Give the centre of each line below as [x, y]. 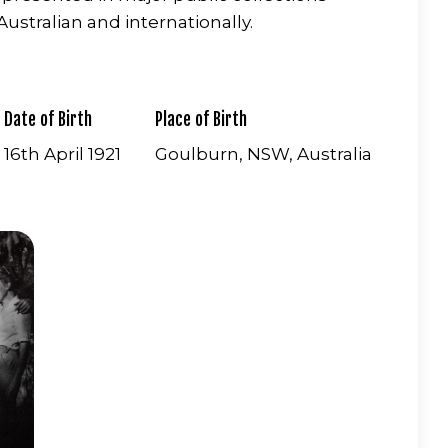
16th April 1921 [62, 154]
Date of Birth [47, 119]
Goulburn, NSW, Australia [264, 154]
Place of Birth [201, 119]
